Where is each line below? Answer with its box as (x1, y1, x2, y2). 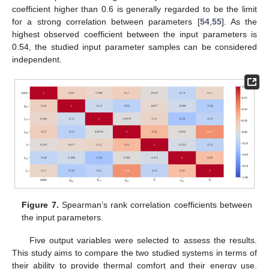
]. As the (221, 16, 257, 26)
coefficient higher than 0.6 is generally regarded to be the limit (12, 4, 257, 14)
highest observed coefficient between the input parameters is (12, 29, 257, 39)
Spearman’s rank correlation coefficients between (58, 200, 252, 210)
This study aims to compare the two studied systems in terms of (12, 248, 257, 258)
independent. (12, 54, 62, 64)
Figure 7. (22, 200, 59, 210)
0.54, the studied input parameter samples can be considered (12, 41, 257, 52)
